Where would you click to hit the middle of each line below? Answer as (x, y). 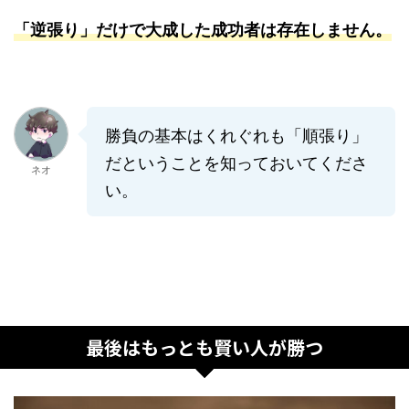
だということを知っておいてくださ (236, 162)
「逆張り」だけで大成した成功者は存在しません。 (203, 30)
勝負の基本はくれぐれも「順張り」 (236, 135)
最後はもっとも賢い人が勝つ (204, 348)
